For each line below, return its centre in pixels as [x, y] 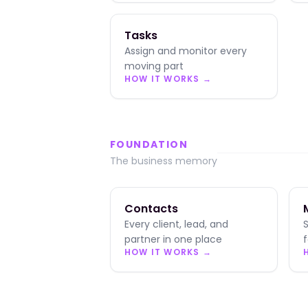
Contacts [151, 209]
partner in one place [173, 239]
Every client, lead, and [176, 224]
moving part [154, 66]
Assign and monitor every [186, 51]
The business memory [164, 161]
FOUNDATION [149, 144]
